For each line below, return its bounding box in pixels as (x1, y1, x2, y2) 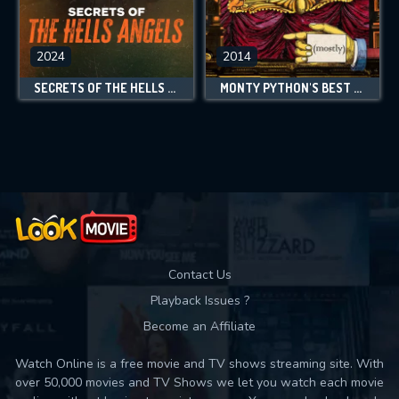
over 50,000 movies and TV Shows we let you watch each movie (15, 374, 384, 391)
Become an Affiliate (143, 318, 256, 335)
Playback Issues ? (150, 292, 249, 309)
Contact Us (167, 266, 232, 283)
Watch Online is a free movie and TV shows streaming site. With (15, 355, 384, 372)
